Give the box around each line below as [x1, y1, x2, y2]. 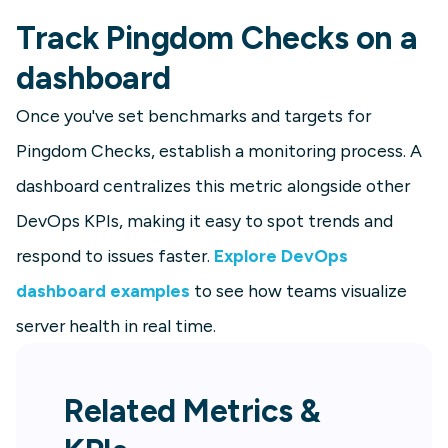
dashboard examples [16, 280, 190, 302]
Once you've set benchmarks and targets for [16, 105, 371, 127]
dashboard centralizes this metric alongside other [16, 175, 410, 197]
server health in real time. [16, 315, 216, 337]
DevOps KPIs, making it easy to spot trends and [16, 210, 393, 232]
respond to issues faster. [16, 245, 214, 267]
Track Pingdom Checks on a [16, 19, 418, 58]
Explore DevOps [214, 245, 348, 267]
